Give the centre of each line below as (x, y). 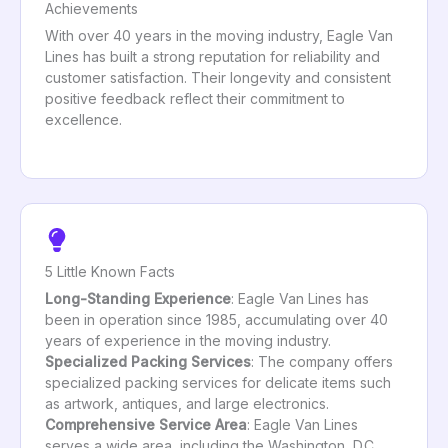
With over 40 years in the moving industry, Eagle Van (219, 35)
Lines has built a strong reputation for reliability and (212, 56)
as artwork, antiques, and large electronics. (187, 403)
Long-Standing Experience (138, 298)
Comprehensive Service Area (146, 424)
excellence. (83, 119)
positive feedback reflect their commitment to (195, 98)
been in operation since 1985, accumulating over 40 (216, 319)
